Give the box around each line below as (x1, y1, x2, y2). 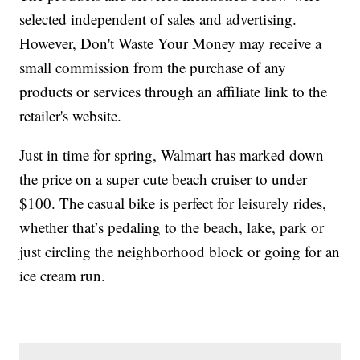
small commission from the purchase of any (19, 57, 287, 78)
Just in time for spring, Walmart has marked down (19, 145, 325, 166)
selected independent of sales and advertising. (19, 9, 297, 30)
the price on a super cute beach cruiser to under (19, 169, 308, 190)
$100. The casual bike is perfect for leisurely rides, (19, 193, 327, 214)
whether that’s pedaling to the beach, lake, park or (19, 217, 325, 238)
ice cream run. (19, 265, 106, 286)
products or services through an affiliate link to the (19, 81, 328, 102)
